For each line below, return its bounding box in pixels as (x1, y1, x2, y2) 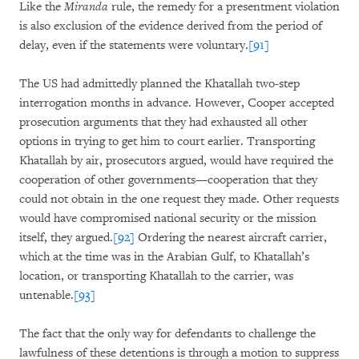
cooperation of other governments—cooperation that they (19, 172, 317, 188)
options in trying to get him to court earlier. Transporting (19, 134, 315, 149)
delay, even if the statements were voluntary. (19, 38, 248, 53)
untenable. (19, 288, 74, 303)
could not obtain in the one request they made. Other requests (19, 192, 339, 207)
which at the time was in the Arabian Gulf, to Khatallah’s (19, 249, 309, 264)
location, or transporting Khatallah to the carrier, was (19, 268, 293, 284)
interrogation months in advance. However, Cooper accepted (19, 95, 334, 111)
